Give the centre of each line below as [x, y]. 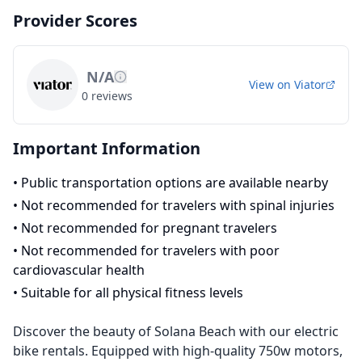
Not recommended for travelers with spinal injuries [178, 205]
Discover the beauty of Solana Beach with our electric [176, 331]
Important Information [107, 148]
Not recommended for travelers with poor [150, 250]
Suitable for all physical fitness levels [132, 293]
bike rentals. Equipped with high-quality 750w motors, [178, 351]
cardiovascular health [79, 270]
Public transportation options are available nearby [175, 183]
